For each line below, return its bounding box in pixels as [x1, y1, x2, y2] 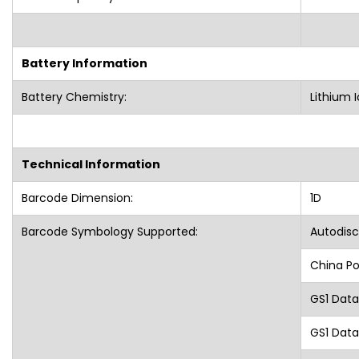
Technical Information [21, 155, 160, 172]
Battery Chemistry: [21, 88, 127, 105]
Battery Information [21, 54, 147, 71]
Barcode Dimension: [21, 189, 133, 206]
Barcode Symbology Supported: [21, 223, 198, 240]
